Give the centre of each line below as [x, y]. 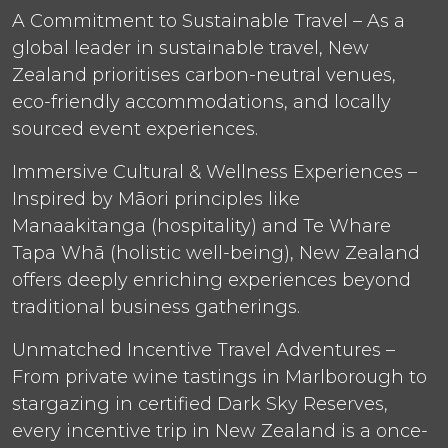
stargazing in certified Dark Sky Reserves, [200, 403]
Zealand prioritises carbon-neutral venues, [204, 74]
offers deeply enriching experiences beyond [211, 279]
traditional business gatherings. [156, 306]
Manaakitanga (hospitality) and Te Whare [201, 225]
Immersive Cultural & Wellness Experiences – [214, 171]
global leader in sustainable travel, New [190, 47]
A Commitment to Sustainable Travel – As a [208, 20]
